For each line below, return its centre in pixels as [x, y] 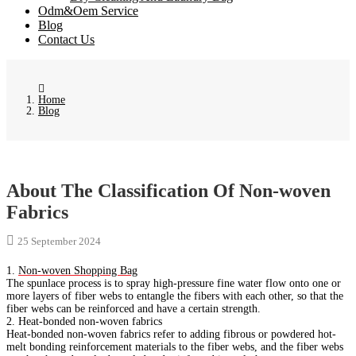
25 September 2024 [59, 242]
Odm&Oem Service [88, 11]
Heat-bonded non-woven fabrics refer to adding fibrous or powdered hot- [171, 335]
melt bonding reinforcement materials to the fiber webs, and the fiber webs [175, 347]
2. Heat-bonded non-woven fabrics [84, 322]
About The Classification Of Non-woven [168, 191]
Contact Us [66, 40]
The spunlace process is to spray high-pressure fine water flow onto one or [174, 284]
